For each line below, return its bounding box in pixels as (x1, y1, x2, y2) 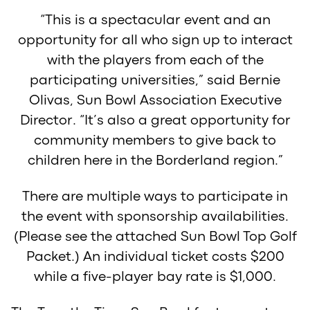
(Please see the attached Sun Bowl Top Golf (13, 230, 297, 243)
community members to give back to (34, 134, 276, 147)
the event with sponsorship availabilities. (21, 210, 289, 223)
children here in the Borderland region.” (27, 154, 283, 167)
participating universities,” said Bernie (30, 74, 280, 86)
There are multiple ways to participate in (22, 190, 288, 203)
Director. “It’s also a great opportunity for (19, 114, 291, 127)
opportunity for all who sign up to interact (17, 34, 293, 46)
